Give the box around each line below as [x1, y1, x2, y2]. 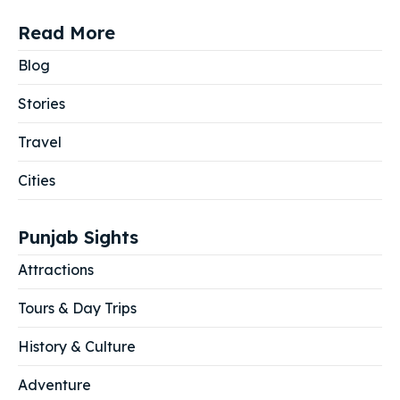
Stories [18, 95, 65, 113]
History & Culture [18, 337, 136, 356]
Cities [18, 171, 55, 190]
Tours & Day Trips [18, 299, 137, 318]
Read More [18, 21, 115, 45]
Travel [18, 133, 62, 152]
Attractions [18, 261, 94, 279]
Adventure [18, 376, 91, 395]
